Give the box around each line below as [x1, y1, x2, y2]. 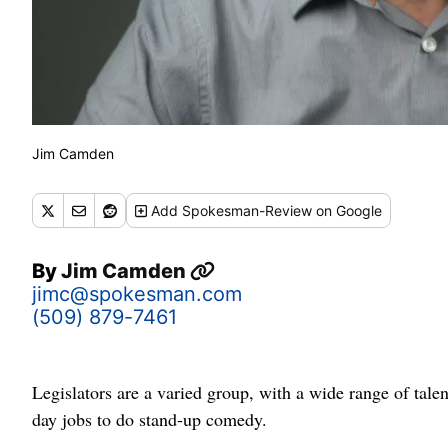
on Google [312, 202, 383, 220]
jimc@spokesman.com [32, 282, 242, 307]
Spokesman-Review [182, 202, 313, 220]
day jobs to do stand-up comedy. [32, 407, 267, 432]
